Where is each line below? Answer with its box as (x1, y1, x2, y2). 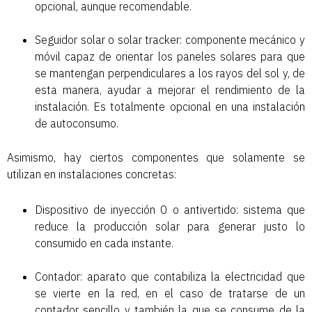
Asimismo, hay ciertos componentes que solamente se (7, 150, 305, 165)
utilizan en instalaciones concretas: (7, 167, 176, 182)
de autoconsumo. (35, 116, 118, 130)
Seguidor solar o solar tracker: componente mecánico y (35, 32, 305, 47)
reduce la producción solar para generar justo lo (35, 219, 305, 234)
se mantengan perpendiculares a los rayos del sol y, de (35, 65, 305, 80)
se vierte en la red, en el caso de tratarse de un (35, 286, 305, 301)
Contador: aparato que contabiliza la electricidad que (35, 270, 305, 284)
